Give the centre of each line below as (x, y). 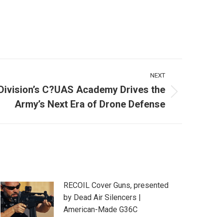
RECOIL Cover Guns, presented (116, 186)
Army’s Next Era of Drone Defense (90, 104)
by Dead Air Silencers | (102, 198)
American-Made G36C (101, 210)
